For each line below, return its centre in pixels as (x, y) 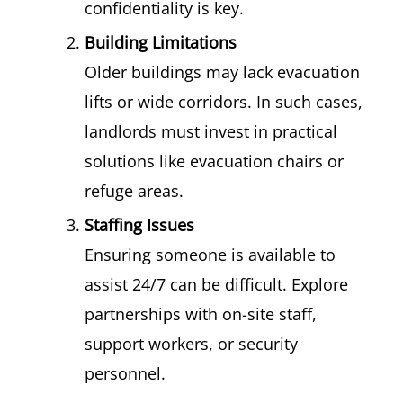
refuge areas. (134, 191)
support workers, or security (191, 344)
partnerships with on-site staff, (201, 314)
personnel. (125, 373)
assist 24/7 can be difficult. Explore (216, 284)
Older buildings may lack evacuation (222, 72)
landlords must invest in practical (211, 131)
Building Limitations (161, 42)
